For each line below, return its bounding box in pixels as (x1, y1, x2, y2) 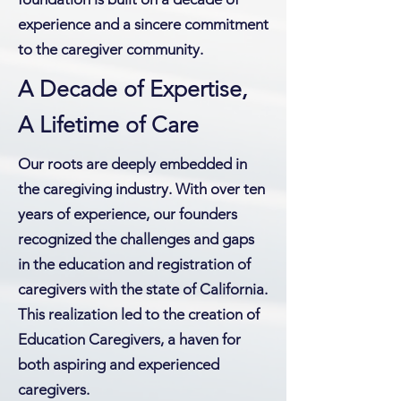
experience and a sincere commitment (18, 15, 269, 33)
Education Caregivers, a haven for (18, 330, 241, 348)
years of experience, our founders (18, 205, 237, 223)
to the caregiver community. (18, 40, 203, 58)
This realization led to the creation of (18, 305, 260, 323)
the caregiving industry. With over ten (18, 180, 265, 198)
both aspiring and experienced (18, 355, 219, 373)
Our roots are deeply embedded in (18, 155, 247, 173)
